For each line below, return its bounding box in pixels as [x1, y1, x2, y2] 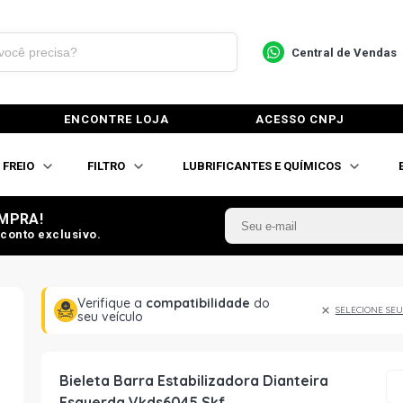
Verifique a [77, 295, 147, 311]
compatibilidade [146, 295, 251, 311]
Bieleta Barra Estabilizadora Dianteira [59, 372, 328, 390]
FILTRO [87, 158, 125, 173]
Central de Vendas [291, 45, 397, 59]
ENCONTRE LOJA [64, 112, 169, 126]
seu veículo [77, 309, 144, 325]
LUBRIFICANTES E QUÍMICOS [183, 158, 341, 173]
